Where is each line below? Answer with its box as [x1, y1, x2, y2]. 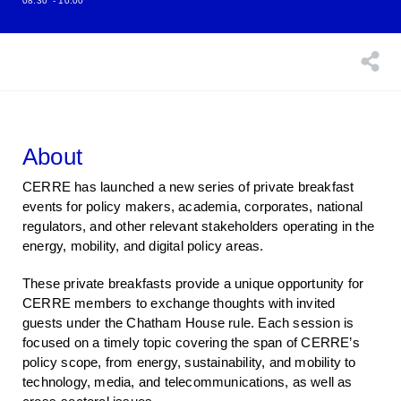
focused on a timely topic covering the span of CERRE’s [22, 334, 360, 350]
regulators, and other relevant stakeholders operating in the [22, 218, 375, 234]
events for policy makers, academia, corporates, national [22, 198, 363, 214]
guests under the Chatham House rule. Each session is [22, 314, 354, 330]
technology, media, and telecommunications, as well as [22, 373, 353, 389]
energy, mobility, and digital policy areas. [22, 237, 264, 253]
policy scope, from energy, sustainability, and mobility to [22, 354, 356, 370]
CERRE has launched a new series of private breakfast [22, 178, 354, 194]
